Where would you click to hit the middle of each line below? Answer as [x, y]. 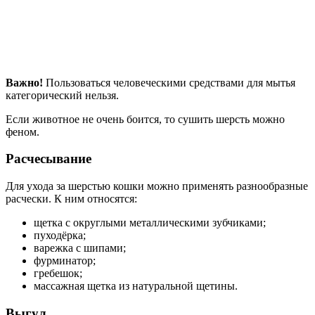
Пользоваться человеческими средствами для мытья [169, 82]
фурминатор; [65, 260]
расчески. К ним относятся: [71, 198]
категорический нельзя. [62, 95]
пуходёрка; [60, 235]
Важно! [24, 82]
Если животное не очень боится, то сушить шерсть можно [145, 119]
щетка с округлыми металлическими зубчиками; [150, 222]
